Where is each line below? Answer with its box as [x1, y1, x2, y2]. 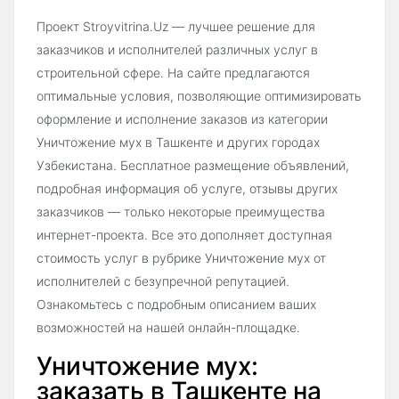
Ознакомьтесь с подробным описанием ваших [37, 296, 316, 312]
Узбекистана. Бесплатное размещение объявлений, [37, 157, 349, 173]
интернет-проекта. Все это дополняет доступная [37, 226, 332, 242]
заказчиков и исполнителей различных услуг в [37, 41, 318, 57]
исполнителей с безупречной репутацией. [37, 273, 289, 289]
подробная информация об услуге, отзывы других [37, 180, 338, 196]
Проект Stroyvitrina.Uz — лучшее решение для [37, 18, 315, 34]
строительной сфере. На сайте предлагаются [37, 64, 310, 80]
